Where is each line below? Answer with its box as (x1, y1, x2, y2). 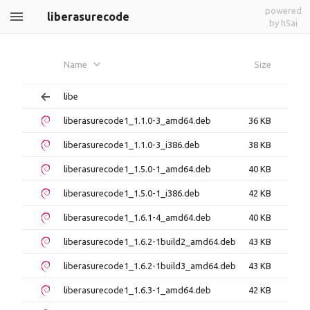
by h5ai (269, 18, 298, 28)
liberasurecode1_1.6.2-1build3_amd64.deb (64, 261, 236, 271)
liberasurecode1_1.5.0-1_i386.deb (64, 188, 200, 198)
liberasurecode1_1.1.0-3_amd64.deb (64, 116, 211, 125)
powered (265, 6, 302, 15)
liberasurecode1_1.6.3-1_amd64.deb (64, 285, 211, 295)
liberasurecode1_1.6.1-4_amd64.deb (64, 212, 211, 222)
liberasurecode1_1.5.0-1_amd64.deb (64, 164, 211, 174)
